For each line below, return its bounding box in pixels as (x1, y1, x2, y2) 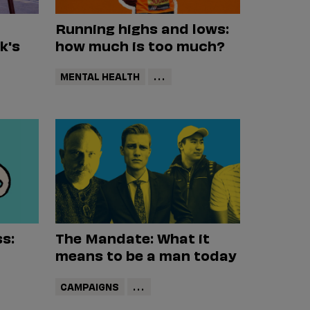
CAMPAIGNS (60, 279, 120, 293)
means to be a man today (55, 244, 237, 264)
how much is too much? (55, 35, 225, 55)
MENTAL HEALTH (60, 69, 140, 83)
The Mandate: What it (55, 227, 210, 247)
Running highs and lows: (55, 17, 229, 37)
